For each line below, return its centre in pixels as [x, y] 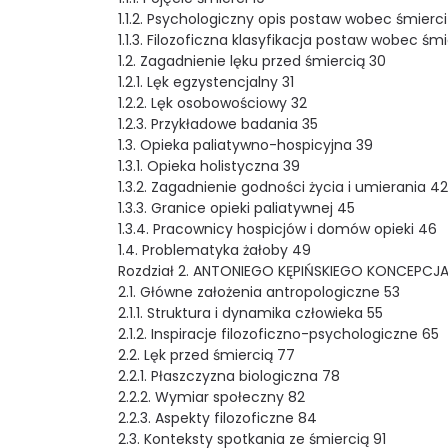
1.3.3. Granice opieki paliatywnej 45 [236, 207]
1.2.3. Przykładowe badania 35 [218, 123]
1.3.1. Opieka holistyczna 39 [209, 165]
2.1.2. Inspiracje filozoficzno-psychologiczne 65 [278, 333]
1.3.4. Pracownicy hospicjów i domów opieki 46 [277, 228]
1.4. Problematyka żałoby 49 [214, 249]
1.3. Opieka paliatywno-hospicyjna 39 [245, 144]
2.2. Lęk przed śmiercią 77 [206, 354]
